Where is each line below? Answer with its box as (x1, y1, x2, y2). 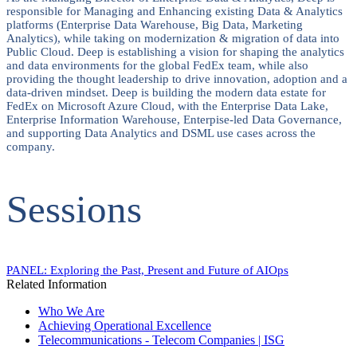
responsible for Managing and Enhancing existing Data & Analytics (6, 4, 343, 18)
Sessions (6, 186, 142, 231)
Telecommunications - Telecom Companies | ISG (38, 333, 284, 347)
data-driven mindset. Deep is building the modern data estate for (6, 85, 326, 99)
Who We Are (38, 304, 104, 319)
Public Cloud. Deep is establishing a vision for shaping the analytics (6, 45, 344, 58)
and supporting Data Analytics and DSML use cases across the (6, 126, 316, 139)
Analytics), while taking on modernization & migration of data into (6, 31, 339, 45)
